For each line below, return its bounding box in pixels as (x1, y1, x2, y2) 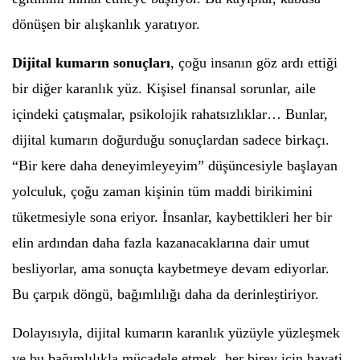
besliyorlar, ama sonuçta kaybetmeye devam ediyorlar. (12, 260, 329, 276)
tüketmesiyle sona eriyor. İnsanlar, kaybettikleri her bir (12, 209, 332, 225)
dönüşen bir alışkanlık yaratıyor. (12, 16, 200, 32)
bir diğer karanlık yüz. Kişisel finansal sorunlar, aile (12, 80, 316, 96)
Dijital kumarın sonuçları (12, 55, 170, 71)
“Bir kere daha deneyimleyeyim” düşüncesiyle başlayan (12, 157, 337, 174)
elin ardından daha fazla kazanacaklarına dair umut (12, 235, 309, 251)
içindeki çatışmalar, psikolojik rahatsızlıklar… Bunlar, (12, 106, 328, 122)
